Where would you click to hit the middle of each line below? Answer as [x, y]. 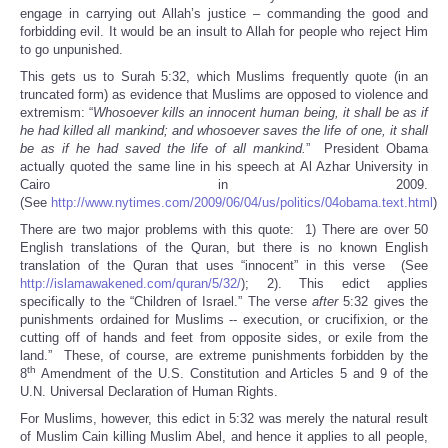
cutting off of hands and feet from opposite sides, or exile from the [224, 338]
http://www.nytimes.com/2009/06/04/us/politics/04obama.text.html [242, 203]
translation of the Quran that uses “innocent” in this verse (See [224, 266]
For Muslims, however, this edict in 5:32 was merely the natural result [224, 419]
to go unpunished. [71, 50]
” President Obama [367, 149]
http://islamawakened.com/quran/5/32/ [130, 284]
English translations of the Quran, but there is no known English [224, 248]
